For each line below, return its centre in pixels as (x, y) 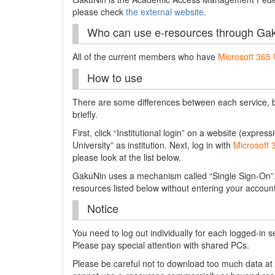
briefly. (85, 114)
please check (99, 11)
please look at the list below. (127, 157)
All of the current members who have (145, 56)
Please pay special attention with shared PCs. (161, 245)
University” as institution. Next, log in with (153, 145)
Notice (103, 208)
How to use (114, 77)
